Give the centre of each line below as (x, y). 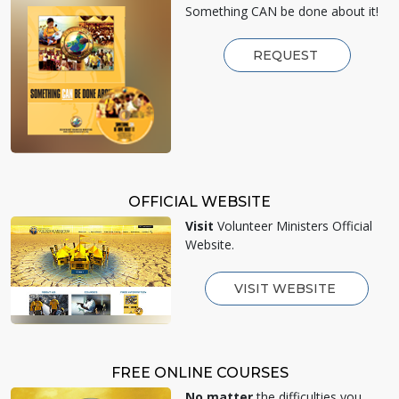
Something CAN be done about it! (282, 11)
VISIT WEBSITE (287, 288)
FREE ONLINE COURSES (199, 373)
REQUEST (287, 55)
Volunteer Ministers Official (293, 225)
